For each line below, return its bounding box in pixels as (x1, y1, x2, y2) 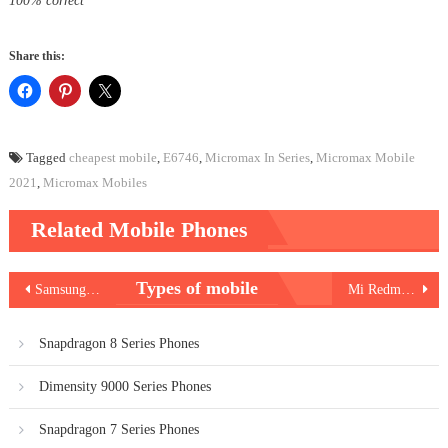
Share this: (8, 48, 65, 63)
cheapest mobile (68, 149, 157, 165)
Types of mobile (136, 277, 259, 298)
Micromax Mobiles (42, 174, 147, 190)
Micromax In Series (204, 149, 310, 165)
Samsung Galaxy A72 (34, 281, 86, 297)
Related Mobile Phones (30, 216, 248, 242)
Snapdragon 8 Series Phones (38, 335, 199, 351)
